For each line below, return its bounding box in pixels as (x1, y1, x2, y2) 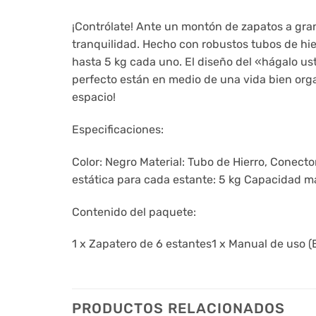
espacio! (72, 90, 116, 104)
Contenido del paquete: (72, 205, 196, 219)
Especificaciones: (72, 122, 164, 136)
